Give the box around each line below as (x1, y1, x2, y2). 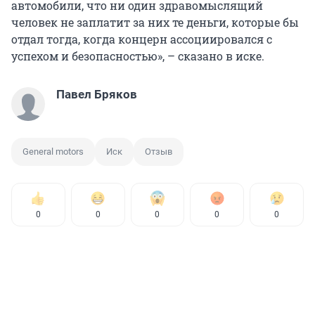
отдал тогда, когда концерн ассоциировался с (11, 32, 272, 47)
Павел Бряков (56, 87, 137, 102)
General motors (22, 146, 84, 157)
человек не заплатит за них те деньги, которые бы (11, 15, 299, 30)
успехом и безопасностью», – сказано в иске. (11, 49, 264, 64)
